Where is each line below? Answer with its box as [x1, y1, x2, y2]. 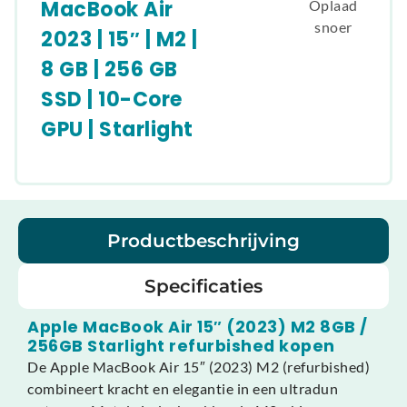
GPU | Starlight [41, 114, 194, 144]
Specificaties [144, 274, 263, 297]
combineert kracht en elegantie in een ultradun [27, 379, 338, 397]
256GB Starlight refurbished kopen [27, 334, 335, 357]
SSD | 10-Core [41, 84, 183, 114]
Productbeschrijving [107, 229, 300, 252]
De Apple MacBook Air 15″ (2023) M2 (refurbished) [27, 357, 370, 375]
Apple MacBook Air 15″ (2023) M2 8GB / [27, 315, 368, 338]
